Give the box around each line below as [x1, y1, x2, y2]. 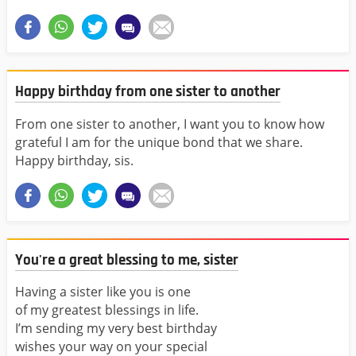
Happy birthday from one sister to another [15, 82, 281, 103]
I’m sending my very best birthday [15, 319, 217, 338]
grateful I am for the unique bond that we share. [15, 133, 303, 151]
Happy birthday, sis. [15, 151, 133, 169]
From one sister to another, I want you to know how [15, 114, 324, 133]
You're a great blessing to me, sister [15, 250, 238, 270]
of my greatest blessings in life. [15, 301, 199, 319]
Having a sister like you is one [15, 283, 191, 301]
